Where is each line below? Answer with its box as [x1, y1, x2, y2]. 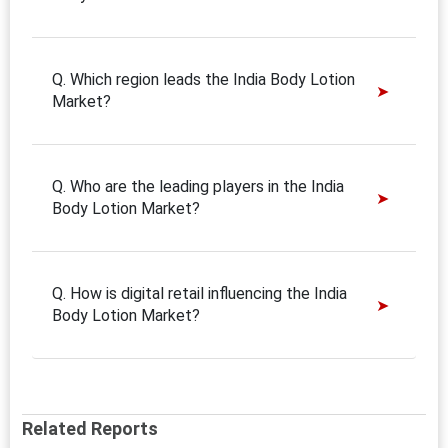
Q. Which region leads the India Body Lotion [52, 69, 355, 89]
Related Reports [22, 417, 158, 439]
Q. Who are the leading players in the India [52, 176, 344, 196]
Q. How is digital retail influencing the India [52, 283, 347, 303]
